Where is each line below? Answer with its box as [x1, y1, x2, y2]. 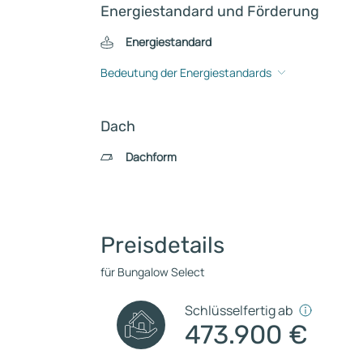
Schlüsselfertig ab [185, 301, 293, 319]
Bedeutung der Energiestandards [100, 65, 271, 80]
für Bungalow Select [100, 264, 205, 280]
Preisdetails [100, 232, 224, 258]
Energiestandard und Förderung [100, 2, 319, 20]
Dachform [125, 149, 177, 164]
